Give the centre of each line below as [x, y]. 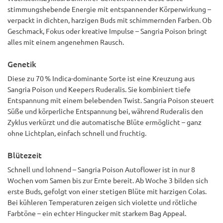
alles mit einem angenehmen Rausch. [66, 42]
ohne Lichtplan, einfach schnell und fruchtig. [77, 133]
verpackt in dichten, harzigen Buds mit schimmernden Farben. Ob [110, 20]
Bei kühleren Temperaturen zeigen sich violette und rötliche [102, 202]
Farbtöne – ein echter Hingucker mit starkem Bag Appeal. [97, 213]
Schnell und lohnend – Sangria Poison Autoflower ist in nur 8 [101, 169]
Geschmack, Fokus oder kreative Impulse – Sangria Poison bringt [107, 31]
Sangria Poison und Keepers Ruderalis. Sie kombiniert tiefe [99, 89]
